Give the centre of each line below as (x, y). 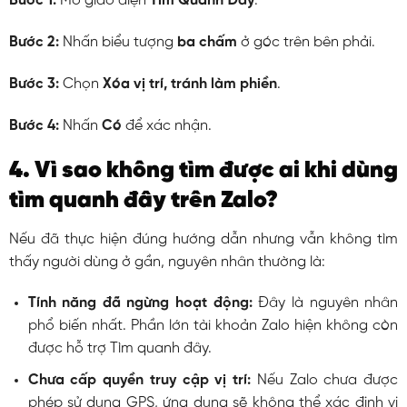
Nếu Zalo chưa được (325, 380)
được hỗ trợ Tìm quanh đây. (119, 349)
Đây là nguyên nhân (325, 303)
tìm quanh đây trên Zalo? (143, 200)
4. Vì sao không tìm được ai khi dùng (203, 170)
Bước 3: (34, 84)
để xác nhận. (166, 125)
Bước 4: (34, 125)
